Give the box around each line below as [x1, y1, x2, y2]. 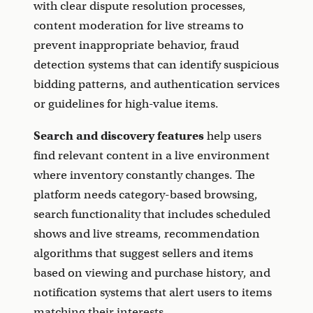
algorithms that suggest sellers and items [34, 246, 253, 261]
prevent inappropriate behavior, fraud [34, 38, 239, 53]
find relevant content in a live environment [34, 148, 270, 163]
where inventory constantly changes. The [34, 168, 255, 183]
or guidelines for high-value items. [34, 96, 219, 112]
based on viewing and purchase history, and [34, 265, 270, 281]
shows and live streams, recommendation [34, 226, 260, 242]
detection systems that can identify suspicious [34, 57, 279, 73]
